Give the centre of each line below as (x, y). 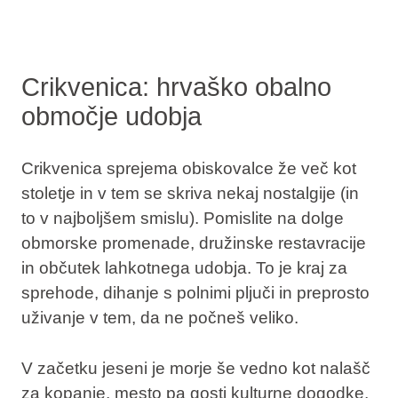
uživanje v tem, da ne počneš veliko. (159, 318)
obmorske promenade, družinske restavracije (193, 243)
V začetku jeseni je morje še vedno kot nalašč (195, 369)
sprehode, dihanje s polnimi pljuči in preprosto (195, 293)
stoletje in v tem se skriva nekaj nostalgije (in (190, 194)
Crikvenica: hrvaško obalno (176, 87)
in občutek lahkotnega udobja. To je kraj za (184, 268)
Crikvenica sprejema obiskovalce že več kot (188, 169)
